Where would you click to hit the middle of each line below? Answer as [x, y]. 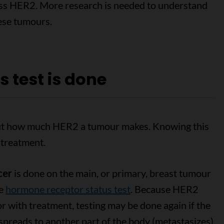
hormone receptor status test [68, 189]
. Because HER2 [164, 189]
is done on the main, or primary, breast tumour [111, 173]
